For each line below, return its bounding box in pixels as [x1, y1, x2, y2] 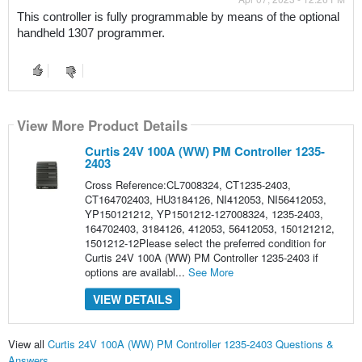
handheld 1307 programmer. [16, 27, 165, 40]
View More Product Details [16, 115, 187, 135]
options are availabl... [84, 264, 188, 280]
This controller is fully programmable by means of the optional [16, 11, 339, 24]
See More [187, 264, 234, 280]
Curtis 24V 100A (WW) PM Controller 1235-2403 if [84, 250, 318, 266]
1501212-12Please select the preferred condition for [84, 235, 326, 251]
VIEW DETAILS [92, 291, 172, 308]
